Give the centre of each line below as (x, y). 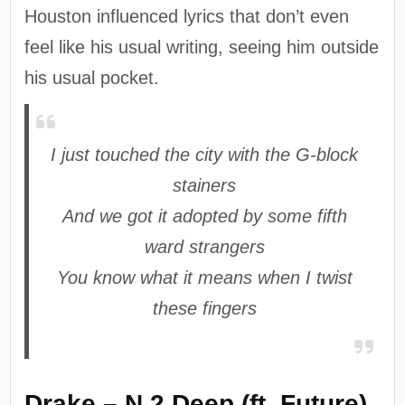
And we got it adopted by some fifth (204, 216)
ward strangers (204, 246)
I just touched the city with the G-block (205, 154)
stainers (205, 185)
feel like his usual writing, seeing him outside (202, 47)
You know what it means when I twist (204, 277)
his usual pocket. (92, 77)
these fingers (204, 308)
